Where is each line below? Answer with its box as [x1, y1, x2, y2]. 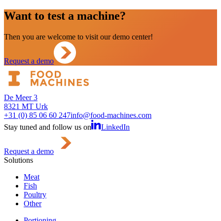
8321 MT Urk [4, 102, 48, 111]
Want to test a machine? [4, 9, 126, 23]
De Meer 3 [4, 93, 37, 102]
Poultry [24, 190, 46, 199]
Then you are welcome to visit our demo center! [4, 33, 153, 41]
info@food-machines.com [71, 111, 151, 120]
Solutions [4, 156, 33, 165]
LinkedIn [101, 123, 130, 132]
